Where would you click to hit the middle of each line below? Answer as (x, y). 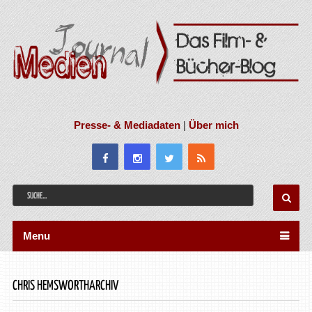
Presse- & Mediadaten (127, 125)
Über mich (213, 125)
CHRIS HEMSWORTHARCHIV (65, 286)
